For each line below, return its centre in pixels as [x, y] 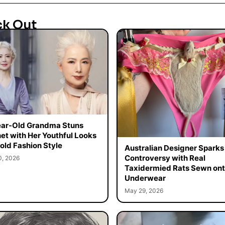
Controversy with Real [165, 158]
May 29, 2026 [144, 190]
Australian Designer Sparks [174, 148]
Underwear [145, 178]
